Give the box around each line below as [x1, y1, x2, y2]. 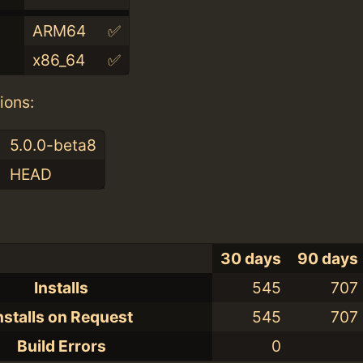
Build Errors [16, 335, 106, 356]
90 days [297, 248, 359, 268]
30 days [220, 248, 282, 268]
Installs [34, 277, 88, 297]
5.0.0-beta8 [9, 135, 96, 155]
